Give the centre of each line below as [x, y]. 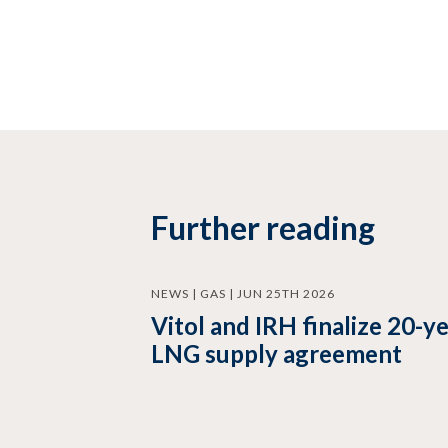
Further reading [263, 228]
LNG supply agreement [277, 354]
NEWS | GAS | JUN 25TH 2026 [243, 294]
